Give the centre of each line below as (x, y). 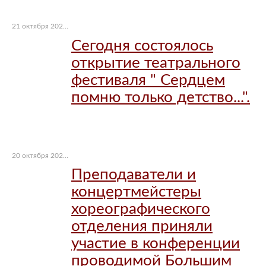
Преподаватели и (134, 175)
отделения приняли (142, 227)
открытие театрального (156, 63)
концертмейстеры (136, 192)
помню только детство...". (161, 97)
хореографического (141, 209)
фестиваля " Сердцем (148, 80)
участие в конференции (156, 244)
